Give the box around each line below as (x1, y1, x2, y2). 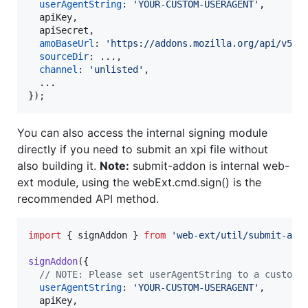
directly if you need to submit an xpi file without (17, 142, 268, 157)
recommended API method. (17, 192, 159, 206)
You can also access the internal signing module (17, 126, 267, 140)
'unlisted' (89, 64, 144, 76)
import (28, 230, 61, 241)
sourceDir (39, 51, 89, 63)
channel (39, 64, 78, 76)
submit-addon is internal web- (129, 159, 289, 173)
